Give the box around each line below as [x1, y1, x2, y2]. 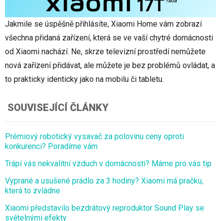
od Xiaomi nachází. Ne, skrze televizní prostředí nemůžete [5, 47, 206, 57]
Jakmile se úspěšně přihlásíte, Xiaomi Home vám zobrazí [5, 19, 202, 29]
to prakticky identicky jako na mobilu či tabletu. [5, 74, 164, 84]
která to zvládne [5, 186, 60, 196]
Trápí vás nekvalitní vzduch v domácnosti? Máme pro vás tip [5, 159, 212, 169]
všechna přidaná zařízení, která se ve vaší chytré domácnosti [5, 33, 213, 43]
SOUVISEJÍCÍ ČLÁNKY [7, 102, 109, 114]
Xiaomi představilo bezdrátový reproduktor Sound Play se [5, 203, 204, 213]
